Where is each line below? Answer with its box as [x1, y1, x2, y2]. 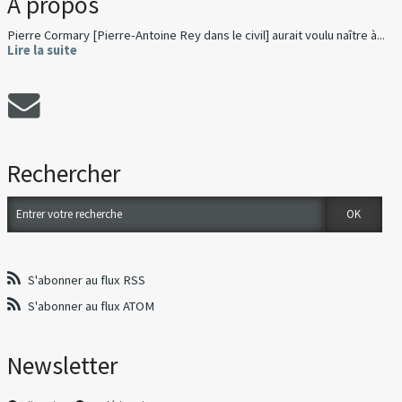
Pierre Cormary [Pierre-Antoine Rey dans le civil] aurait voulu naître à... [7, 27, 386, 44]
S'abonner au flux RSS [28, 272, 146, 289]
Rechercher [7, 158, 121, 190]
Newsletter [7, 349, 118, 381]
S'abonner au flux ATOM [28, 298, 155, 315]
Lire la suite [7, 42, 78, 59]
